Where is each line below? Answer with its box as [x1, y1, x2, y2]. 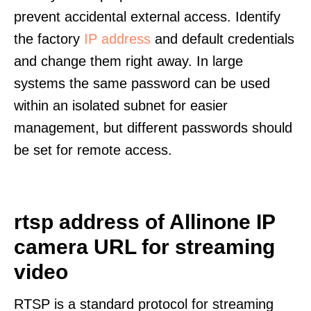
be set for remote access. [14, 142, 172, 158]
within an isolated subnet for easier [14, 98, 228, 113]
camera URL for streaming [14, 235, 275, 258]
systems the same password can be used [14, 76, 270, 91]
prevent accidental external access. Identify [14, 9, 280, 24]
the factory [14, 31, 84, 47]
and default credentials [151, 31, 294, 47]
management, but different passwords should [14, 120, 292, 135]
